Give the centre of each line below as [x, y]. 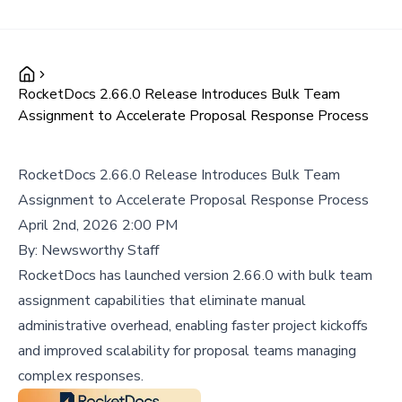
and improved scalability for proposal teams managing [187, 351]
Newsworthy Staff [100, 250]
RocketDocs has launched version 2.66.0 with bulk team [195, 275]
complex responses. [81, 376]
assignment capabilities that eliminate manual [162, 301]
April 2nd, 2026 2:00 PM [98, 225]
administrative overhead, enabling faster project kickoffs [193, 326]
